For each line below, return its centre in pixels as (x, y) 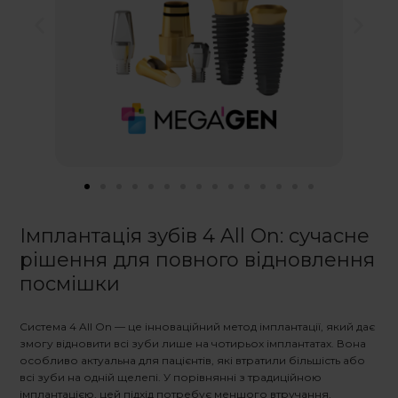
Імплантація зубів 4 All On (150, 236)
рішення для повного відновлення (197, 260)
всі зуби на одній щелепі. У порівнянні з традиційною (171, 378)
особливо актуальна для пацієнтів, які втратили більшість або (192, 361)
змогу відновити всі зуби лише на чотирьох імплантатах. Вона (193, 344)
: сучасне (325, 236)
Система (44, 327)
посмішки (70, 284)
